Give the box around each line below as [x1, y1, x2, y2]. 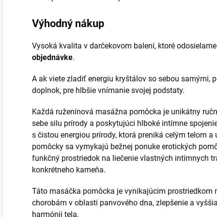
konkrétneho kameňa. [32, 165, 106, 174]
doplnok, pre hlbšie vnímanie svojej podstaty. [32, 85, 185, 95]
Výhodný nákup [32, 17, 104, 30]
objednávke [32, 52, 73, 62]
